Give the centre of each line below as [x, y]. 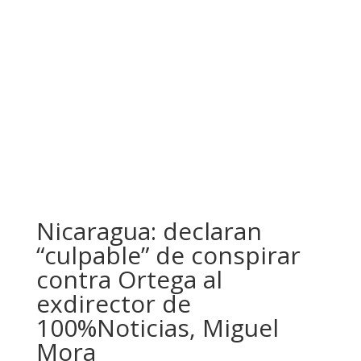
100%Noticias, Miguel [157, 328]
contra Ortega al [129, 279]
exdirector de [113, 303]
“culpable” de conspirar [168, 255]
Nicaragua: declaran [149, 231]
